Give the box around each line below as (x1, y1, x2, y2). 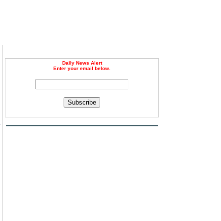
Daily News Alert (62, 60, 102, 66)
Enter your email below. (53, 66, 110, 71)
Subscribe (68, 99, 96, 106)
